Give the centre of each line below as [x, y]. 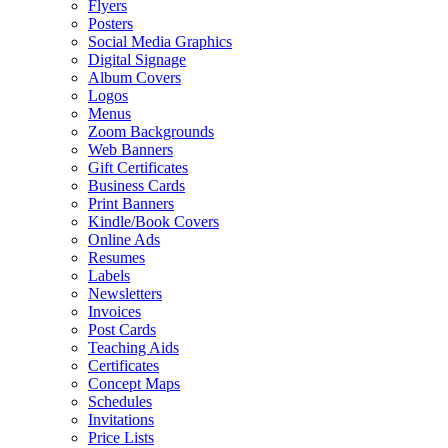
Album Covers [134, 78]
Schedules [120, 402]
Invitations [121, 420]
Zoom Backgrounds [151, 132]
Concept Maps [134, 384]
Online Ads [124, 240]
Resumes [116, 258]
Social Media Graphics [160, 42]
